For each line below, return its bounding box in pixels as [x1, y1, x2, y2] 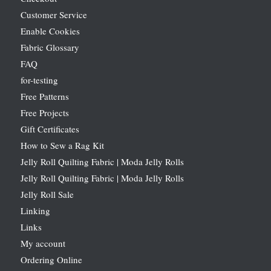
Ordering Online [20, 253, 82, 266]
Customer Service [20, 8, 87, 21]
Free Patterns [20, 90, 69, 102]
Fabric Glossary [20, 41, 79, 53]
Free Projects [20, 106, 69, 119]
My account [20, 237, 65, 249]
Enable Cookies [20, 24, 80, 37]
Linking [20, 204, 50, 217]
